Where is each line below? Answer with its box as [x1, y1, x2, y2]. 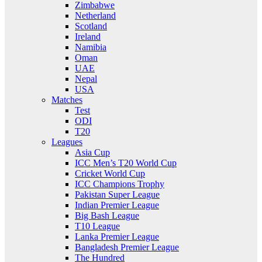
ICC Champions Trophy [75, 179, 164, 189]
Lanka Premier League [75, 232, 159, 242]
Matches [51, 95, 82, 105]
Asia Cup [75, 147, 110, 157]
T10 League [75, 221, 120, 231]
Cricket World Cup [75, 168, 145, 178]
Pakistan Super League [75, 189, 160, 199]
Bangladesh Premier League [75, 242, 179, 252]
